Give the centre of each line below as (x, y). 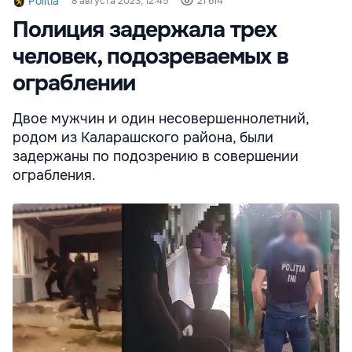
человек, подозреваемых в (150, 57)
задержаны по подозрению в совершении (156, 157)
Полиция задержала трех (145, 30)
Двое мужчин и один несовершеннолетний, (161, 119)
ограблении (74, 84)
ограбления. (54, 176)
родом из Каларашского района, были (143, 138)
